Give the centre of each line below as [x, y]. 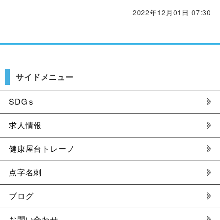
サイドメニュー [45, 77]
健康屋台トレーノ [42, 149]
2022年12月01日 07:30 [172, 13]
